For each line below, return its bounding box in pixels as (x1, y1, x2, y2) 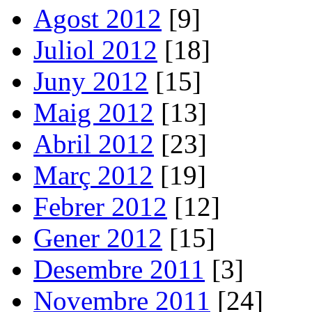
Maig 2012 (33, 97, 154, 127)
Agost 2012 (33, 3, 162, 33)
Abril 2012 (33, 128, 154, 159)
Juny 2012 (33, 65, 148, 96)
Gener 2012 (33, 222, 162, 253)
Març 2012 (33, 159, 153, 190)
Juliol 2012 (33, 34, 157, 65)
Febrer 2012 (33, 191, 167, 221)
